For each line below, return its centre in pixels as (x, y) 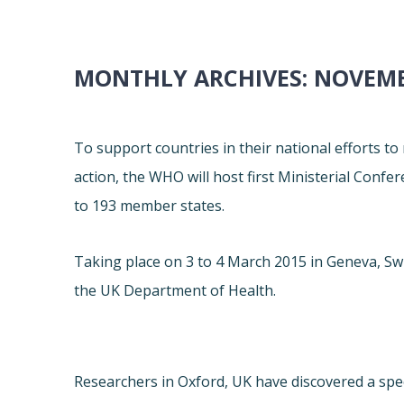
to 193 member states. (150, 206)
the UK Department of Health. (175, 291)
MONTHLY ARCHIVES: (194, 78)
